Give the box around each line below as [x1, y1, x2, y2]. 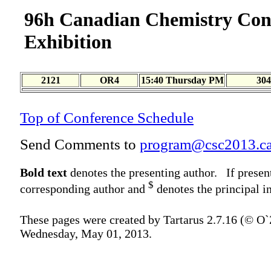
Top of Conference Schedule [20, 109, 194, 126]
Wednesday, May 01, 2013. [20, 227, 152, 241]
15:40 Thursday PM [140, 75, 224, 85]
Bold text [20, 165, 67, 179]
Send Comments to [20, 136, 140, 152]
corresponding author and [20, 182, 148, 196]
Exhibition [24, 31, 112, 53]
